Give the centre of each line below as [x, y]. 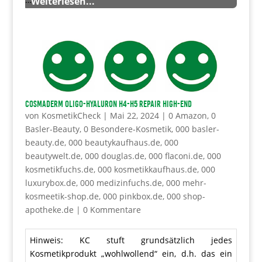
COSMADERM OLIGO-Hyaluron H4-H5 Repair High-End [108, 104]
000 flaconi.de [175, 156]
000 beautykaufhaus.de [114, 143]
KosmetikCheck [71, 116]
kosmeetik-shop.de [62, 196]
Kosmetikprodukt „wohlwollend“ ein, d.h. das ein [131, 254]
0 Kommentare [112, 210]
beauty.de [44, 143]
